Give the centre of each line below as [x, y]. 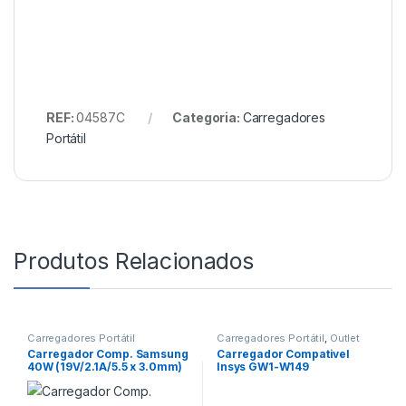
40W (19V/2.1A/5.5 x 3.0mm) [105, 367]
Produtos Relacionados [134, 261]
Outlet [344, 338]
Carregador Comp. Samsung [107, 354]
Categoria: [208, 117]
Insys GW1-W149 [263, 367]
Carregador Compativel [283, 354]
